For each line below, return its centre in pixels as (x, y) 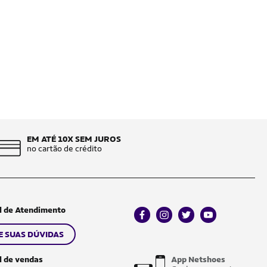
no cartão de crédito (64, 148)
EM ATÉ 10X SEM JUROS (74, 139)
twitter (191, 219)
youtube (215, 219)
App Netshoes (198, 259)
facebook (151, 219)
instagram (174, 219)
